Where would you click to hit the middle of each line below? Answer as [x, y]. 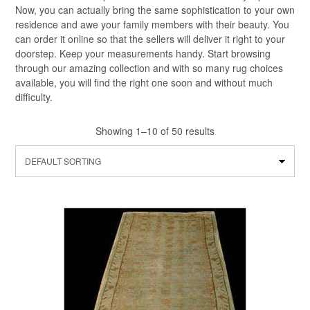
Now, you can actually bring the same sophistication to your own [155, 9]
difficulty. [34, 97]
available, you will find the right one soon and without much [144, 82]
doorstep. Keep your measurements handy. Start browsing [143, 53]
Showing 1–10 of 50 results [155, 130]
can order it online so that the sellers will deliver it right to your [150, 38]
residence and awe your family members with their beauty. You [152, 24]
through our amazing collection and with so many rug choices [149, 67]
